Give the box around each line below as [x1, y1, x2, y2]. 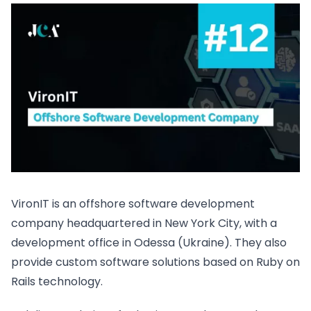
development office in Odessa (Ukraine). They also [11, 235, 287, 251]
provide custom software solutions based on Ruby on [11, 254, 300, 271]
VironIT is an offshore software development [11, 196, 255, 212]
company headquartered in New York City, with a [11, 215, 277, 232]
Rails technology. [11, 274, 103, 290]
